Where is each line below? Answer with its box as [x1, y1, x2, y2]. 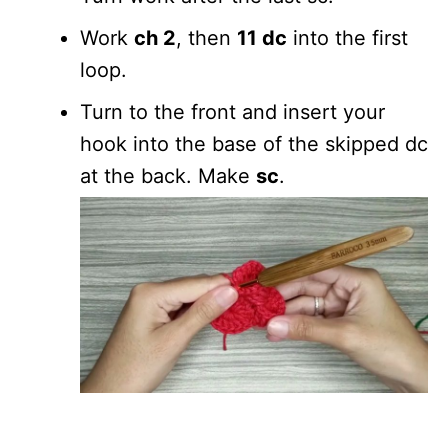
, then [176, 25, 237, 50]
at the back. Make [80, 163, 256, 188]
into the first [287, 25, 408, 50]
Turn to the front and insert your [80, 99, 385, 124]
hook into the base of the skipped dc [80, 131, 428, 156]
